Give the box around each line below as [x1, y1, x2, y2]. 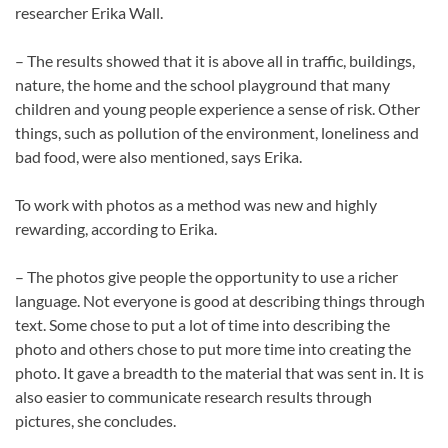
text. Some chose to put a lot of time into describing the [15, 315, 390, 335]
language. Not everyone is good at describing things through [15, 291, 425, 311]
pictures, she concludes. [15, 411, 176, 431]
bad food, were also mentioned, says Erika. [15, 147, 302, 167]
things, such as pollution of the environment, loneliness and [15, 123, 419, 143]
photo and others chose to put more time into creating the [15, 339, 411, 359]
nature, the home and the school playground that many [15, 75, 390, 95]
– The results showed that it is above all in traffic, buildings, [15, 51, 415, 71]
